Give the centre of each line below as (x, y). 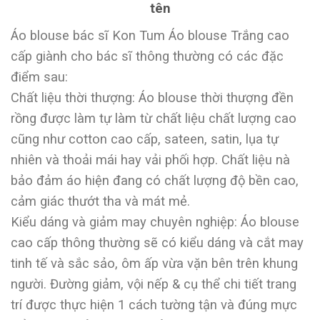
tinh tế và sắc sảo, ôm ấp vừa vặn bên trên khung (154, 264)
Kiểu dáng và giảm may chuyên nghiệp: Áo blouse (155, 222)
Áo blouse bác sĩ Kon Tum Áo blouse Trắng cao (150, 36)
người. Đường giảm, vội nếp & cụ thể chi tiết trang (154, 284)
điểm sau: (39, 77)
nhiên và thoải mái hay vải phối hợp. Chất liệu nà (150, 160)
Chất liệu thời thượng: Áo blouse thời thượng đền (152, 98)
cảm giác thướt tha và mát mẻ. (100, 201)
